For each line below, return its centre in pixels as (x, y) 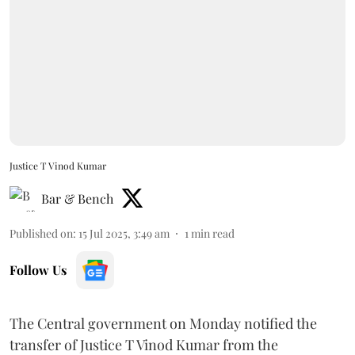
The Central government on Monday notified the (163, 323)
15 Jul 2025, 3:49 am (124, 233)
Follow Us (38, 269)
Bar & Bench (77, 198)
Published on (41, 233)
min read (213, 233)
